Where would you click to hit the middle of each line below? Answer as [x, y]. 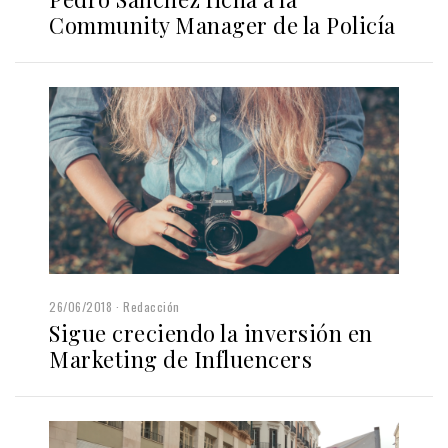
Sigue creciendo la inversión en [211, 333]
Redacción [151, 307]
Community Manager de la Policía [222, 25]
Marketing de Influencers [180, 359]
